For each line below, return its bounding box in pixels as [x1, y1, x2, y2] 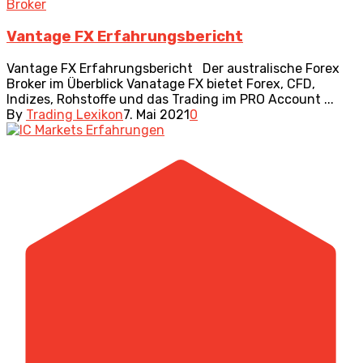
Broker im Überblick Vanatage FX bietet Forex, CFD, [6, 75, 315, 92]
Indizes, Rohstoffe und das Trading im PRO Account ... [6, 91, 334, 107]
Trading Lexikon [26, 106, 123, 122]
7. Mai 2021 [123, 106, 190, 122]
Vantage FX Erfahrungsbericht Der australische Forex [6, 60, 340, 76]
